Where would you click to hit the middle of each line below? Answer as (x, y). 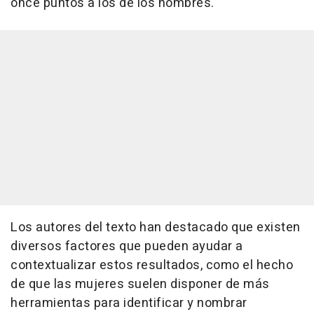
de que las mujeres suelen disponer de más (140, 285)
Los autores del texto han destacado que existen (156, 228)
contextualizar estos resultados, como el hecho (152, 266)
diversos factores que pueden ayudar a (127, 247)
